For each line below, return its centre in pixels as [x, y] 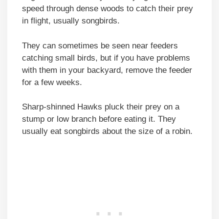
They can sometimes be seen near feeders [100, 45]
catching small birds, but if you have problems [106, 58]
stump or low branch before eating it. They [99, 119]
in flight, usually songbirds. [72, 21]
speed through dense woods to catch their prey [108, 9]
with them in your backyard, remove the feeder [107, 70]
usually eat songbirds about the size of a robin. [107, 131]
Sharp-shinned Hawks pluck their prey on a [101, 107]
